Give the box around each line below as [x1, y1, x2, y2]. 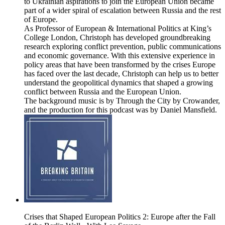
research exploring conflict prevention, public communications [24, 42, 221, 51]
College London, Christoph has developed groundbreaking [24, 33, 210, 42]
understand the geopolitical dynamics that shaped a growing [24, 78, 213, 87]
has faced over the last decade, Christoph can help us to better [24, 69, 218, 78]
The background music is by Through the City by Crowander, [24, 96, 220, 105]
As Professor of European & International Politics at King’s [24, 24, 211, 33]
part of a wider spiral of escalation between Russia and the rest [24, 6, 221, 15]
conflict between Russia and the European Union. [24, 87, 185, 96]
